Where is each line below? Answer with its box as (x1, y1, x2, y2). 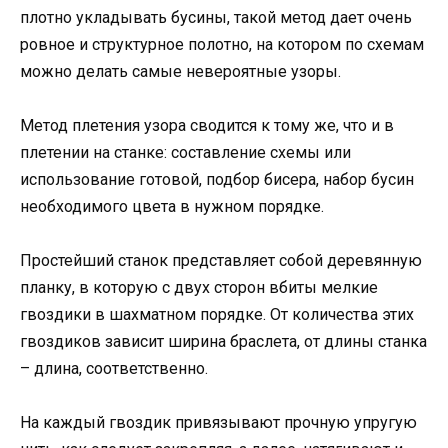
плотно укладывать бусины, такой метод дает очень (20, 7, 412, 27)
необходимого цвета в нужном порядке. (20, 196, 324, 216)
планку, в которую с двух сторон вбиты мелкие (20, 278, 378, 298)
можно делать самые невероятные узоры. (20, 61, 341, 81)
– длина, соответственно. (20, 359, 208, 379)
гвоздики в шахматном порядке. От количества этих (20, 305, 414, 325)
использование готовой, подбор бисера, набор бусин (20, 169, 414, 189)
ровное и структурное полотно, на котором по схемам (20, 34, 424, 54)
